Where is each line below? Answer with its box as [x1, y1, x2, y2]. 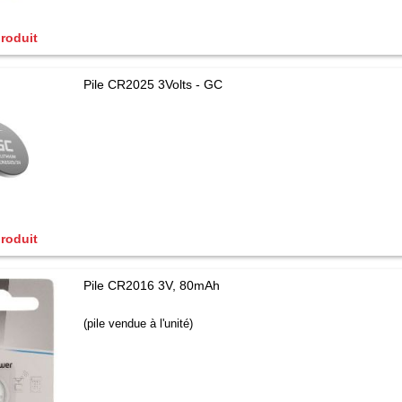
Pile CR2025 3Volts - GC [83, 77, 223, 92]
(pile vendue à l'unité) [83, 317, 194, 330]
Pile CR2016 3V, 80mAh [83, 278, 221, 293]
